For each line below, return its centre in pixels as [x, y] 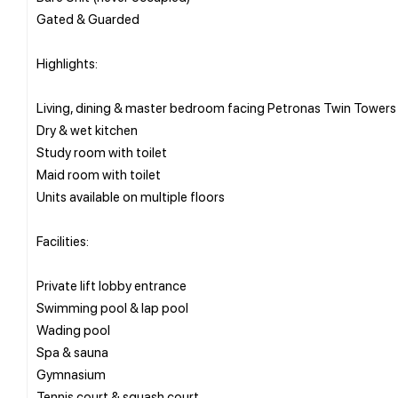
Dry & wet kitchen [87, 129]
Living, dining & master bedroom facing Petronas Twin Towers [216, 107]
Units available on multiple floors [131, 196]
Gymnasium [71, 374]
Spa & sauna [72, 351]
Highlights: [67, 63]
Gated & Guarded [88, 18]
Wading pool [73, 329]
